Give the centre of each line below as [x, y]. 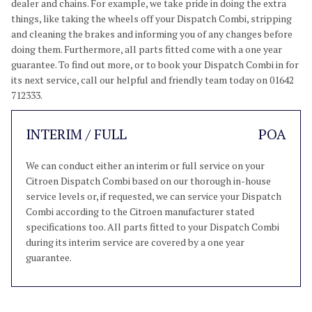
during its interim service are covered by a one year [135, 242]
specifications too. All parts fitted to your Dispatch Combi [153, 227]
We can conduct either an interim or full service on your [145, 165]
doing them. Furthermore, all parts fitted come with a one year [147, 49]
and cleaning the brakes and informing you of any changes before [152, 34]
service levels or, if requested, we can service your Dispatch [154, 196]
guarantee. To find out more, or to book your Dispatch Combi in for [155, 64]
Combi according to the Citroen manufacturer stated [140, 211]
